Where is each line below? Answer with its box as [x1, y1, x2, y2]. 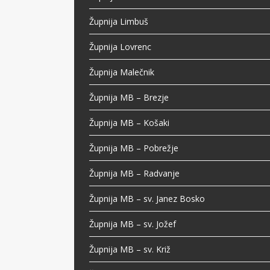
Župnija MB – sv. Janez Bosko [89, 193, 206, 205]
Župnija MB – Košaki [89, 117, 170, 129]
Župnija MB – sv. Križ [89, 243, 171, 256]
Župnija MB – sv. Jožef [89, 218, 177, 230]
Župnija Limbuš [89, 16, 149, 28]
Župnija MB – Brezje [89, 92, 169, 104]
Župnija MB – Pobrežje [89, 142, 179, 154]
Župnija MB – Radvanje [89, 168, 180, 180]
